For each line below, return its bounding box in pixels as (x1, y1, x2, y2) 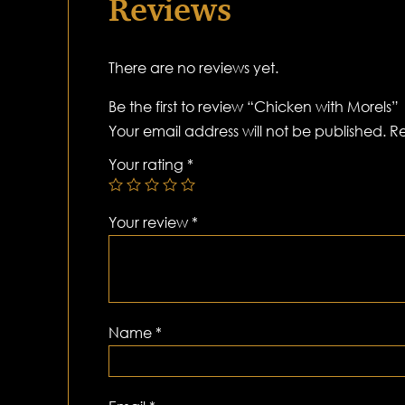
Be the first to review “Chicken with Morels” (108, 98, 399, 117)
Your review (108, 213, 192, 232)
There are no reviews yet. (108, 59, 278, 78)
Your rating (108, 155, 187, 174)
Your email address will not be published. (108, 122, 386, 141)
